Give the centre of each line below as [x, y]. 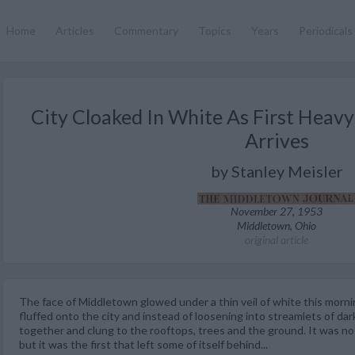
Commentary [146, 31]
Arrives [277, 140]
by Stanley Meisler [277, 171]
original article [277, 240]
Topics [215, 31]
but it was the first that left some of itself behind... [143, 344]
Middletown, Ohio [277, 225]
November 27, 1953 [277, 211]
